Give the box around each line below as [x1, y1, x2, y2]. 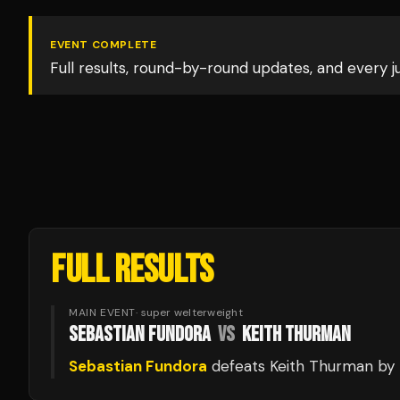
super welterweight [140, 305, 243, 320]
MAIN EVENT [69, 305, 136, 320]
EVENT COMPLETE [50, 37, 157, 52]
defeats [207, 356, 270, 376]
